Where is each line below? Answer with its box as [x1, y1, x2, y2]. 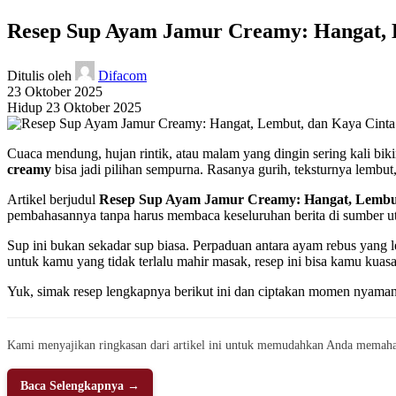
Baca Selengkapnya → [20, 378, 140, 392]
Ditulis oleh [7, 67, 72, 83]
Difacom [98, 67, 147, 83]
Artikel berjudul [7, 191, 99, 207]
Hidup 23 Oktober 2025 [7, 99, 141, 115]
